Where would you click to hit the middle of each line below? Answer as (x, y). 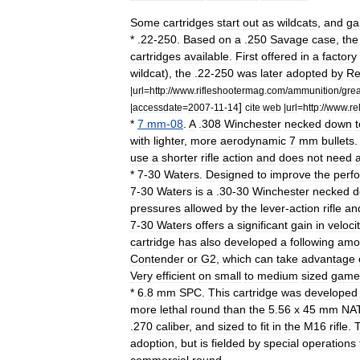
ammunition (313, 90)
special (281, 343)
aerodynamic (253, 141)
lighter (169, 141)
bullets (338, 141)
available (207, 56)
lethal (174, 309)
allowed (203, 208)
